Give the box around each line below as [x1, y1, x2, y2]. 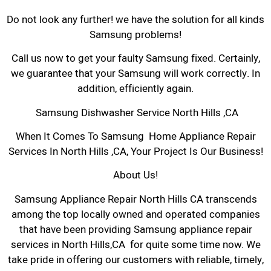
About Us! [113, 168, 158, 183]
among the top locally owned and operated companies [11, 206, 260, 222]
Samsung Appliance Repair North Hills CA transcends [14, 191, 257, 207]
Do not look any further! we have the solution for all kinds [7, 11, 264, 27]
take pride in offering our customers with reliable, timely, [7, 252, 264, 267]
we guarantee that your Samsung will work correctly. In [11, 66, 260, 82]
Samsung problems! [90, 27, 181, 42]
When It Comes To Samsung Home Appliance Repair [15, 128, 256, 144]
